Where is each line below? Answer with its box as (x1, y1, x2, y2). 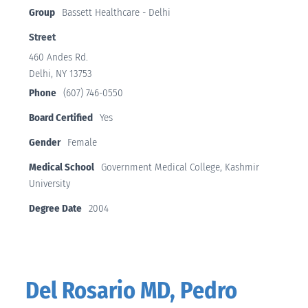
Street (28, 30, 56, 43)
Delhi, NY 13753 (28, 67, 92, 80)
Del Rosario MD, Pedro (25, 276, 237, 305)
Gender (28, 135, 60, 148)
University (28, 177, 70, 190)
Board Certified (28, 111, 93, 124)
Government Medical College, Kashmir (100, 160, 259, 173)
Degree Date (28, 201, 82, 214)
